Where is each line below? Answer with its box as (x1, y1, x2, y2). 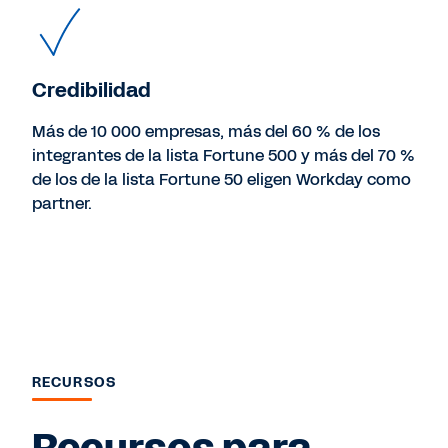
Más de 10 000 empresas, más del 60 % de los (32, 119, 380, 143)
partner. (32, 191, 92, 215)
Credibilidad (32, 75, 151, 104)
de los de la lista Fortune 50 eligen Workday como (32, 167, 411, 191)
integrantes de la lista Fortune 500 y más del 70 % (32, 143, 415, 167)
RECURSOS (32, 372, 116, 392)
